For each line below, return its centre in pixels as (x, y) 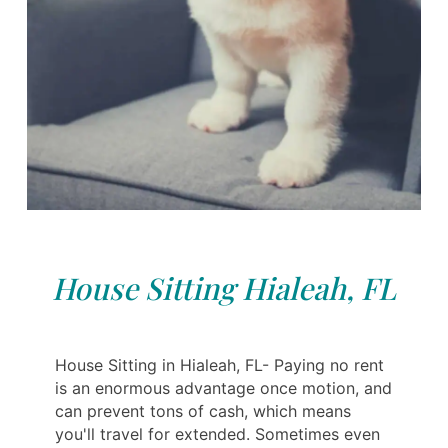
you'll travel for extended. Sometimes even (217, 434)
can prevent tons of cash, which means (203, 411)
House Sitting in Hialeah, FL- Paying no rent (219, 365)
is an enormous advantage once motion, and (223, 388)
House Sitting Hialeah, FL (224, 288)
